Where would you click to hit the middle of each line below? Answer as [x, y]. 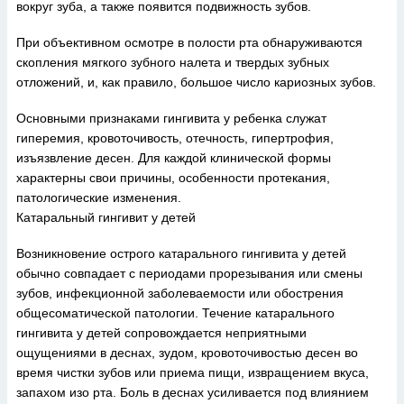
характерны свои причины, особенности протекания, [173, 178]
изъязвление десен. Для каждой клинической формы [174, 158]
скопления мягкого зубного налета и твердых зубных [173, 62]
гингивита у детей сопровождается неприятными [161, 333]
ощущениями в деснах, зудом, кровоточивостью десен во [187, 353]
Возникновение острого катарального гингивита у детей [181, 253]
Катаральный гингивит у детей [106, 217]
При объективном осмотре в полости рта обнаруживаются [189, 42]
